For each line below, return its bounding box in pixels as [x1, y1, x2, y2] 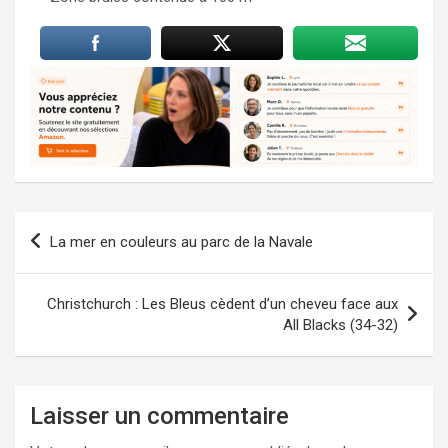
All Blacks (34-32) [283, 315, 398, 334]
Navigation [14, 211, 136, 241]
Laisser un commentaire [30, 401, 289, 430]
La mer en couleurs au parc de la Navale [50, 232, 313, 251]
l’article [14, 275, 101, 305]
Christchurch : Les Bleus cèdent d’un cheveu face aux [47, 294, 398, 313]
